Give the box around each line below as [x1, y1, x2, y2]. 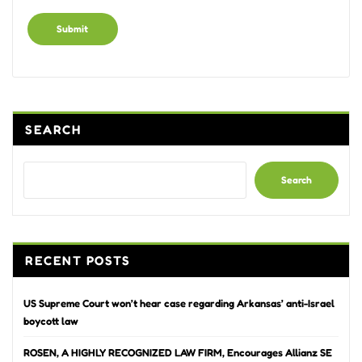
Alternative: [27, 58, 86, 72]
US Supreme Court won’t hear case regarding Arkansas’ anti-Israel [23, 296, 335, 309]
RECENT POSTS [25, 253, 131, 269]
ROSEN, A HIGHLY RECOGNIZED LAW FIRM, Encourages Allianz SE [23, 346, 332, 360]
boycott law [23, 314, 78, 327]
